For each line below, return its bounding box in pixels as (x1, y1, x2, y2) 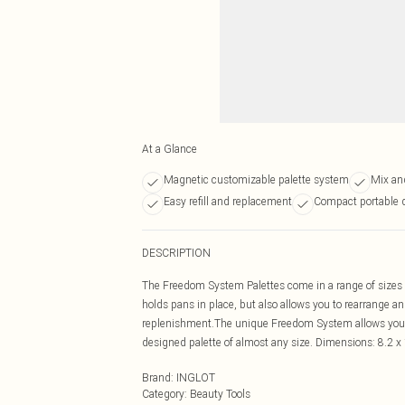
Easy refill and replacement (164, 194, 292, 208)
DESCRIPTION (142, 246, 211, 259)
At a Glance (142, 142, 197, 155)
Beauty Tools (190, 387, 250, 400)
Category (142, 387, 184, 400)
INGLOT (176, 371, 215, 384)
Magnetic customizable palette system (164, 173, 349, 186)
